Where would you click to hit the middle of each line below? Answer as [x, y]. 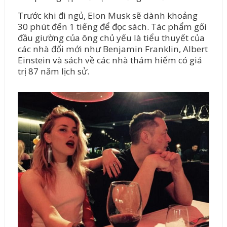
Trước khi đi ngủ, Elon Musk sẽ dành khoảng [107, 15]
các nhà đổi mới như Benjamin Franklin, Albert [112, 49]
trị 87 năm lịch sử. [53, 71]
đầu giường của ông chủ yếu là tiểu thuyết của [111, 37]
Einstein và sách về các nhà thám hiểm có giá [110, 60]
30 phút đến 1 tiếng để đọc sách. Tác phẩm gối [112, 26]
